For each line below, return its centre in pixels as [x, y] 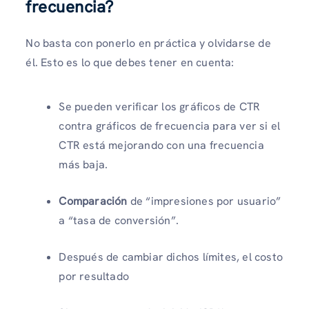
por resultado [94, 276]
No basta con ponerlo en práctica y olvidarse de [148, 43]
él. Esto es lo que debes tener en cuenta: [130, 63]
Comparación [93, 201]
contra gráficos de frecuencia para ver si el [170, 126]
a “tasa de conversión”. [119, 220]
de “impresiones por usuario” [204, 201]
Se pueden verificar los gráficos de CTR [160, 106]
